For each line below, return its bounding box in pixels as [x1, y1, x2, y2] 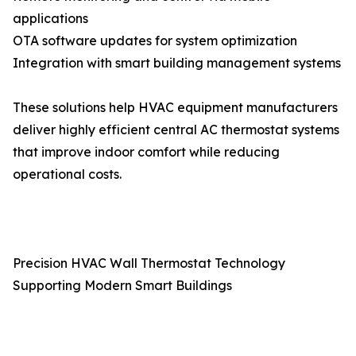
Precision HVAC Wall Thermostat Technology [13, 255, 285, 271]
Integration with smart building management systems [13, 55, 341, 71]
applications [13, 10, 88, 26]
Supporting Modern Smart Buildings [13, 277, 242, 293]
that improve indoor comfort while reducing [13, 144, 280, 160]
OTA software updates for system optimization [13, 33, 297, 48]
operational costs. [13, 166, 122, 182]
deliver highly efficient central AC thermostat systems [13, 122, 339, 137]
